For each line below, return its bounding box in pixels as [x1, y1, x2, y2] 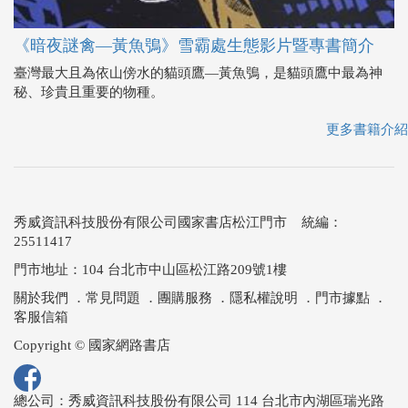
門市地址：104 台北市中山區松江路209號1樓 [14, 262, 287, 278]
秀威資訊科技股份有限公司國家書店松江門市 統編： [14, 215, 342, 230]
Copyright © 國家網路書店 [14, 338, 170, 353]
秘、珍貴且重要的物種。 [14, 85, 164, 100]
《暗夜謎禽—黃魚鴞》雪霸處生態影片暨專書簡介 [14, 36, 374, 56]
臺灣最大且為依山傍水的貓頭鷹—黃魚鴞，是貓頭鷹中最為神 [14, 66, 382, 81]
